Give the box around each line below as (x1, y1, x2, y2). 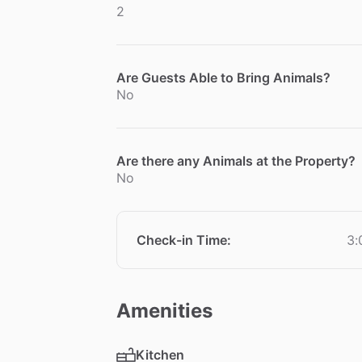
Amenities (116, 299, 213, 323)
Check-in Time (137, 232, 227, 249)
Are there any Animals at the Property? (116, 153, 356, 170)
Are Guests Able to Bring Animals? (116, 69, 330, 86)
